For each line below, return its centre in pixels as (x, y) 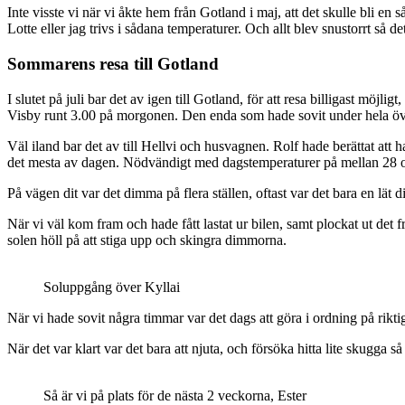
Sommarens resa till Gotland (113, 64)
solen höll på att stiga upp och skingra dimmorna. (147, 240)
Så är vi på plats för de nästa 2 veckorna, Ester (175, 395)
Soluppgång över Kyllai (112, 287)
